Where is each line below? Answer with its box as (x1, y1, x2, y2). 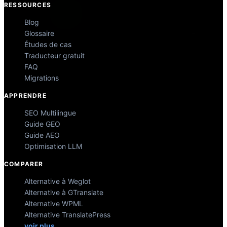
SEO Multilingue (24, 108, 76, 118)
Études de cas (24, 40, 71, 49)
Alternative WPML (24, 199, 83, 208)
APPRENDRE (4, 92, 47, 100)
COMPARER (4, 160, 44, 168)
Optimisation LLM (24, 142, 82, 151)
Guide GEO (24, 120, 60, 129)
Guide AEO (24, 131, 60, 140)
